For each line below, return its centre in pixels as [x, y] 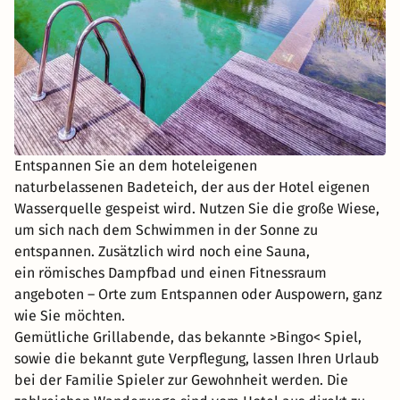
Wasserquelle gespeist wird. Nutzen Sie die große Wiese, [197, 208]
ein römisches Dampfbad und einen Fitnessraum [171, 272]
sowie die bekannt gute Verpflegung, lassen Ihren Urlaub [197, 358]
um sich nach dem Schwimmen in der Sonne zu [166, 229]
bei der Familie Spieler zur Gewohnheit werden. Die [181, 379]
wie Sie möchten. [70, 315]
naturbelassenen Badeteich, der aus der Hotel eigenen [192, 187]
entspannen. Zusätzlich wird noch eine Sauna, [162, 251]
